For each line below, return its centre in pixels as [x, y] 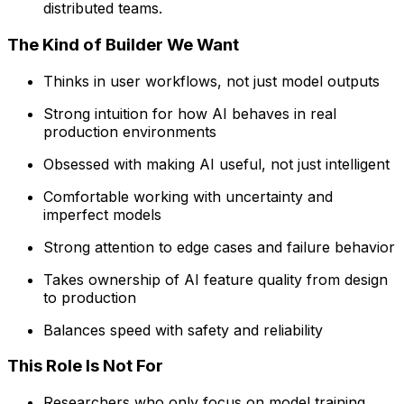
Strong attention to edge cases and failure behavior [219, 247]
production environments [130, 131]
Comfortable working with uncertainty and [188, 196]
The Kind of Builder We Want [123, 44]
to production [90, 297]
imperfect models [102, 214]
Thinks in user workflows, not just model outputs [211, 81]
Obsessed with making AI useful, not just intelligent [216, 164]
